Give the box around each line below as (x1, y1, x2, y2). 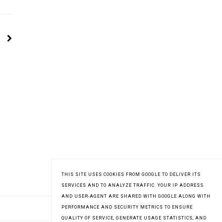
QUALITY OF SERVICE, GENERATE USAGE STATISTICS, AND (61, 216, 207, 221)
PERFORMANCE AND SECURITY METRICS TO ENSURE (61, 205, 193, 210)
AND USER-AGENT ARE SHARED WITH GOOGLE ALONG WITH (61, 194, 211, 199)
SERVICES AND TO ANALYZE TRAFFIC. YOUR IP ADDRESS (61, 183, 204, 188)
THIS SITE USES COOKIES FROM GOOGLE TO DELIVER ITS (61, 172, 201, 177)
